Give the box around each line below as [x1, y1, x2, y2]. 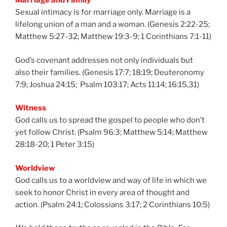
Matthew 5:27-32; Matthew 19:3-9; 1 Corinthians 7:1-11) [15, 32, 211, 41]
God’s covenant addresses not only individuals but [15, 55, 193, 65]
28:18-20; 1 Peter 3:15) [15, 140, 94, 149]
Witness [15, 103, 46, 112]
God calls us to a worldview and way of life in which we [15, 175, 207, 185]
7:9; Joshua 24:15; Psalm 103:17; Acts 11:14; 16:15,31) [15, 80, 199, 89]
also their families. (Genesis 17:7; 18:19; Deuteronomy [15, 67, 204, 77]
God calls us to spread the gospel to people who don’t [15, 116, 205, 125]
